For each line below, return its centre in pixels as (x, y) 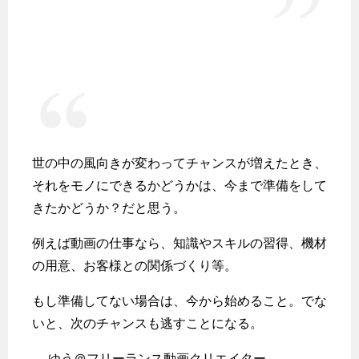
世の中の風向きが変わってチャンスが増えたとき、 (179, 163)
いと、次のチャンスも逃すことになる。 (147, 323)
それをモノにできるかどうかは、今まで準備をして (179, 185)
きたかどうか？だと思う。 (109, 208)
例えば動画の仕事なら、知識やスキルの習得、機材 (179, 243)
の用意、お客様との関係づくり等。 (135, 265)
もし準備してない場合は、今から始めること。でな (179, 301)
